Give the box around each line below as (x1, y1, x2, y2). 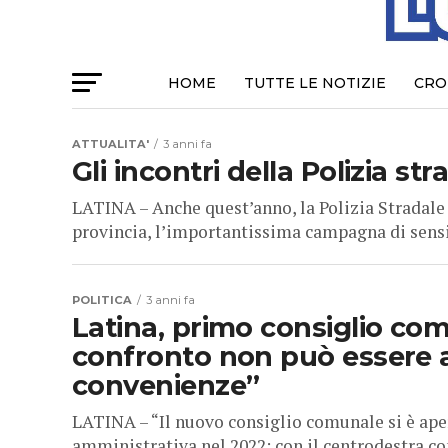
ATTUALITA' (72, 137, 149, 152)
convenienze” (72, 369, 260, 403)
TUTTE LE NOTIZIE (243, 74, 386, 93)
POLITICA (72, 293, 132, 308)
